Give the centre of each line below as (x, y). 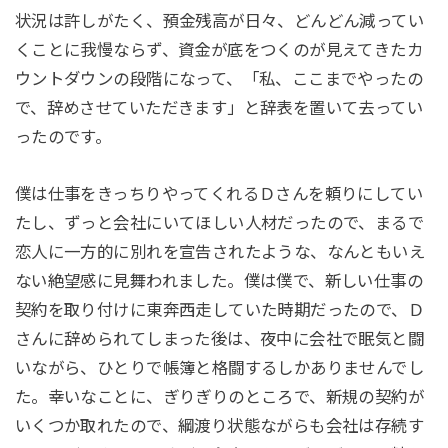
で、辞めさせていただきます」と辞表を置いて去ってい (219, 107)
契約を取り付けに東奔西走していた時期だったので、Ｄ (219, 310)
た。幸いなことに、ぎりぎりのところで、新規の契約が (219, 397)
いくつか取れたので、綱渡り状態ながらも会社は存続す (219, 426)
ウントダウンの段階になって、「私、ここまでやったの (219, 78)
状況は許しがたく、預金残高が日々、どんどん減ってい (219, 20)
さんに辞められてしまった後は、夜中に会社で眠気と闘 (219, 339)
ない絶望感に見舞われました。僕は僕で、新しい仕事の (219, 281)
